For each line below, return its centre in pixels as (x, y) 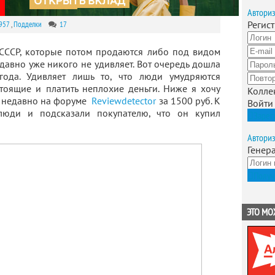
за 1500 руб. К (188, 101)
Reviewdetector (124, 101)
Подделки (28, 24)
